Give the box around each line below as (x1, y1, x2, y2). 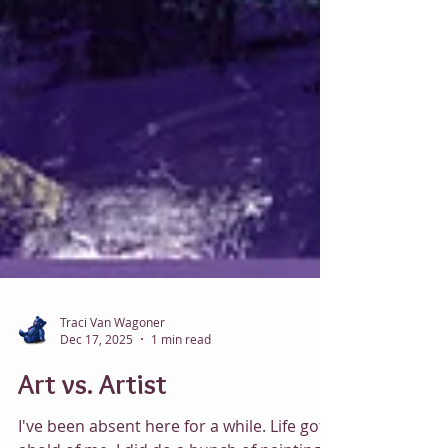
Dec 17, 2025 (60, 419, 133, 435)
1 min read (151, 419, 211, 435)
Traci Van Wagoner (60, 401, 165, 418)
